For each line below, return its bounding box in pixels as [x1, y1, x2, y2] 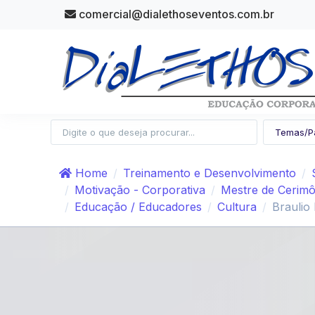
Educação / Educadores [75, 200, 202, 214]
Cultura [217, 200, 257, 214]
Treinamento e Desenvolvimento [123, 166, 296, 181]
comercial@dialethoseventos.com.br [76, 7, 274, 21]
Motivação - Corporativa [75, 183, 205, 198]
